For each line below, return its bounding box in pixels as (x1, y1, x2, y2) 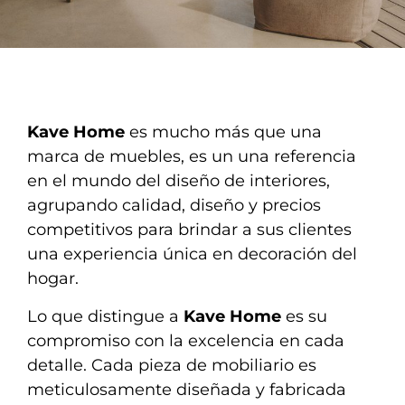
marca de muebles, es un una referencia (27, 146, 356, 167)
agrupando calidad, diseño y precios (27, 195, 321, 216)
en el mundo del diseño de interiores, (27, 171, 330, 192)
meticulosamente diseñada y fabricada (27, 379, 346, 400)
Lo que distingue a (27, 306, 184, 326)
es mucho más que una (125, 122, 322, 143)
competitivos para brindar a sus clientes (27, 220, 352, 240)
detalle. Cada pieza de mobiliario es (27, 354, 316, 375)
